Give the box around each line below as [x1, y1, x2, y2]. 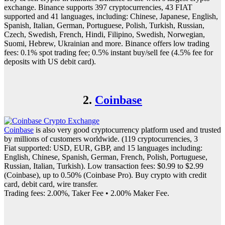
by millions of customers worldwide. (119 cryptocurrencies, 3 [4, 135, 198, 144]
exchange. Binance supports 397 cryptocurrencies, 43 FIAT [4, 3, 192, 12]
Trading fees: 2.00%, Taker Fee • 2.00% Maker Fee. [4, 189, 169, 198]
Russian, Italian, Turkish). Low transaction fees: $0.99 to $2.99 [4, 162, 203, 171]
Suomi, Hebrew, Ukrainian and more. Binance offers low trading [4, 39, 209, 48]
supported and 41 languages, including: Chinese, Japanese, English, [4, 12, 218, 21]
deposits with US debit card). [4, 57, 96, 66]
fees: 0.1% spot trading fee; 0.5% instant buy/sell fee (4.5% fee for [4, 48, 213, 57]
